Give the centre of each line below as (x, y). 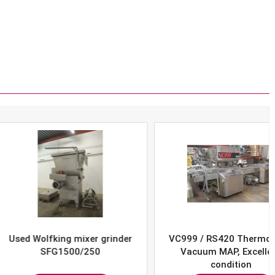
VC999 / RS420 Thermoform (196, 238)
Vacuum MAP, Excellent (196, 251)
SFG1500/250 (35, 251)
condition (196, 264)
